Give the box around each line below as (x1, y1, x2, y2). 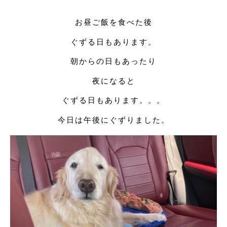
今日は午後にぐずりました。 (57, 115, 170, 124)
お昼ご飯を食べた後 (74, 18, 153, 27)
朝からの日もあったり (70, 57, 157, 66)
